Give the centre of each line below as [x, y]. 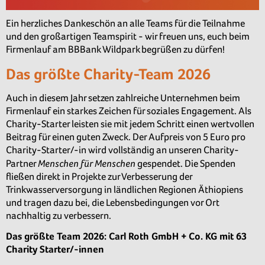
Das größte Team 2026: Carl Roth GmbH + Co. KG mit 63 [126, 236]
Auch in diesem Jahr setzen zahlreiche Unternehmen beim [123, 98]
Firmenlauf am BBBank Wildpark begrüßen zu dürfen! [115, 50]
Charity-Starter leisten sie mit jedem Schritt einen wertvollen [130, 124]
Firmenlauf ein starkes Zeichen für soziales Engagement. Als [129, 111]
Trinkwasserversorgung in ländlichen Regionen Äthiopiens [125, 189]
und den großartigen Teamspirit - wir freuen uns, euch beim [128, 37]
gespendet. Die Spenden [185, 163]
